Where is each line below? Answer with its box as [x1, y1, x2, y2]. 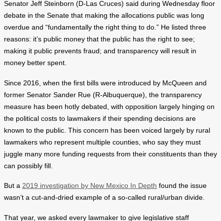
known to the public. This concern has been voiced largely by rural [4, 126, 210, 134]
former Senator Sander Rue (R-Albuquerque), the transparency [4, 91, 202, 99]
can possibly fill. [4, 162, 55, 170]
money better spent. [4, 59, 69, 67]
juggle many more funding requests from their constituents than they [4, 150, 217, 158]
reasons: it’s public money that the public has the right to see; [4, 36, 195, 43]
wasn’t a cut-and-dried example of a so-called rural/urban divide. [4, 194, 207, 202]
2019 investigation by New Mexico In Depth [22, 182, 157, 190]
